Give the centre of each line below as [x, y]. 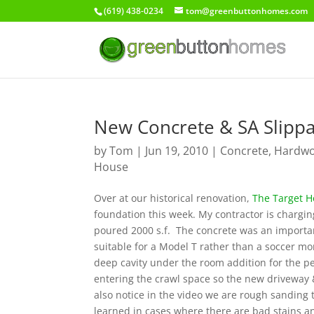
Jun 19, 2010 [177, 151]
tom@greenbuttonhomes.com [247, 11]
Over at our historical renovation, [173, 198]
